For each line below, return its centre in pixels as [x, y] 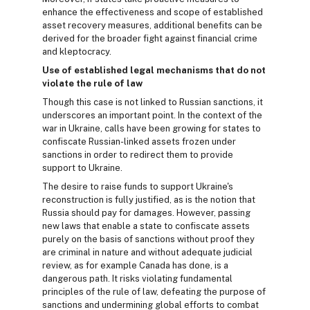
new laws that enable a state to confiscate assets [146, 226]
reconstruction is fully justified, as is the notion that [149, 200]
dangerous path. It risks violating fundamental [137, 279]
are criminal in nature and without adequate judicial [147, 253]
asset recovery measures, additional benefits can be [152, 26]
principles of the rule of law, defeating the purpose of [154, 292]
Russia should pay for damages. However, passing [146, 213]
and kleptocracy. [77, 52]
